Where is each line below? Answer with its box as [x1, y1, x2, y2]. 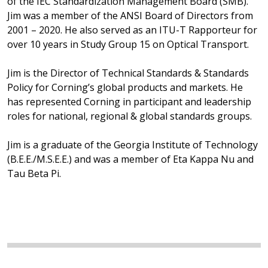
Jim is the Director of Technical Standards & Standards [7, 66, 249, 80]
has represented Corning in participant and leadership [7, 95, 251, 108]
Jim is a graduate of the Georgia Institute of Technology [7, 138, 258, 151]
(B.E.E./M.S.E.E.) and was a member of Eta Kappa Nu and [7, 152, 254, 166]
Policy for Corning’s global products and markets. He [7, 80, 243, 94]
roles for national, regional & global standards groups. [7, 109, 252, 123]
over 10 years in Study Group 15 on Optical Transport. [7, 37, 249, 51]
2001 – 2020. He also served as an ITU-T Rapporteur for [7, 23, 257, 36]
